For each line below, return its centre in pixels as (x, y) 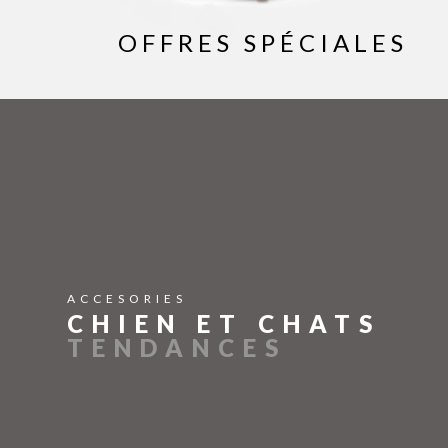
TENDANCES (177, 347)
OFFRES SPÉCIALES (263, 42)
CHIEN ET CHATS (224, 323)
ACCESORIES (127, 298)
